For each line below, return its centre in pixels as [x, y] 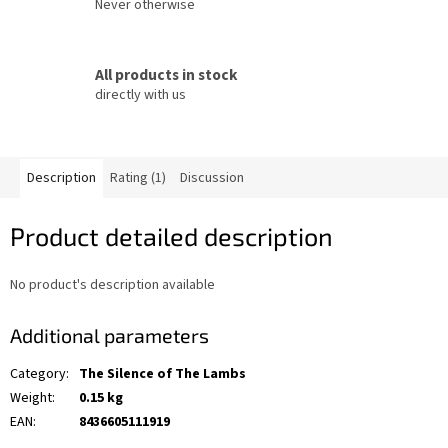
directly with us [140, 94]
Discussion [212, 178]
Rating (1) [138, 178]
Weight [31, 398]
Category [38, 374]
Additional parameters [109, 334]
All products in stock [166, 74]
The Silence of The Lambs [162, 374]
